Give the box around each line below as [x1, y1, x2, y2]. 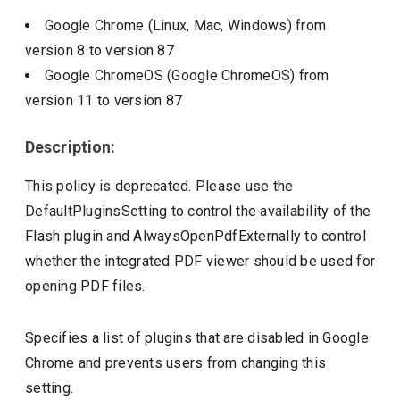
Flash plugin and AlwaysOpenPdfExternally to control [25, 228, 366, 245]
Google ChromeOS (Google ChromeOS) [45, 67, 299, 84]
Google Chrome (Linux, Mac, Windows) [45, 17, 296, 34]
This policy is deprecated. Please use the [25, 178, 294, 195]
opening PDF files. [25, 278, 146, 295]
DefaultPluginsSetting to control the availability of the [25, 203, 371, 220]
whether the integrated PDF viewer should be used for [25, 253, 376, 270]
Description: [25, 137, 116, 156]
